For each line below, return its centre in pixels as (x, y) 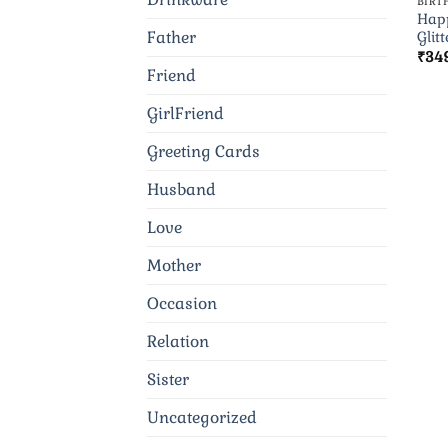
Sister (168, 380)
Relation (178, 342)
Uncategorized (202, 418)
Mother (174, 266)
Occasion (182, 304)
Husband (181, 190)
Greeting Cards (203, 152)
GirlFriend (185, 114)
